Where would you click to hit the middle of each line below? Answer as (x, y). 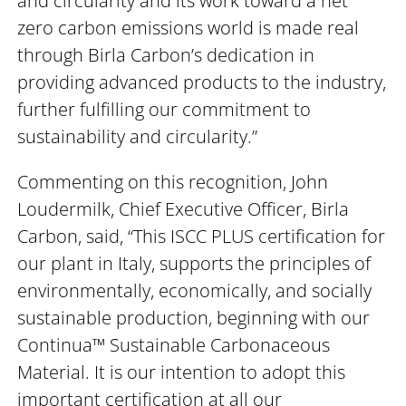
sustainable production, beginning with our (194, 317)
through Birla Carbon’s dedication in (166, 54)
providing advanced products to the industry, (202, 82)
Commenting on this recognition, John (173, 181)
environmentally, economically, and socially (195, 290)
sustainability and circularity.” (138, 136)
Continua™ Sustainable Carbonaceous (174, 344)
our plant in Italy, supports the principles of (194, 263)
